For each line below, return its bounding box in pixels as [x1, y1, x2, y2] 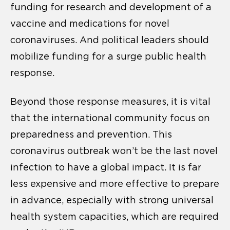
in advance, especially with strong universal [10, 195, 214, 205]
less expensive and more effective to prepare [10, 178, 219, 189]
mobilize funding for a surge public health [10, 51, 206, 62]
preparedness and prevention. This [10, 129, 172, 140]
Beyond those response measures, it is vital [10, 96, 210, 107]
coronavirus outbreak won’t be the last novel [10, 145, 218, 156]
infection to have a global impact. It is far [10, 162, 201, 172]
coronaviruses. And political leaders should [10, 34, 209, 45]
